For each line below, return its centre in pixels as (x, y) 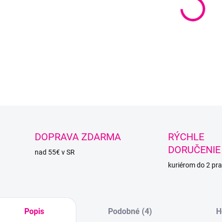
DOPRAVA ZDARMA (78, 137)
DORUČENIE (194, 150)
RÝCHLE (186, 137)
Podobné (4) (130, 211)
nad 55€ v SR (55, 152)
